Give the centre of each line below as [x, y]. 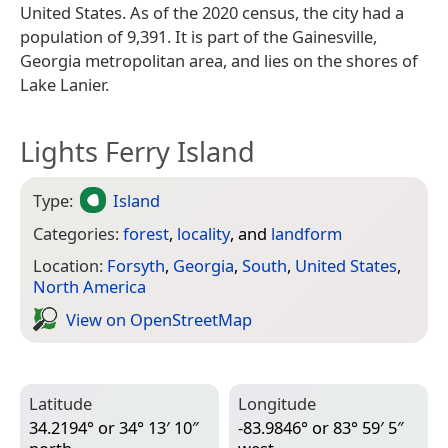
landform [306, 233]
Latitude [60, 404]
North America [89, 287]
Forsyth [136, 266]
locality [203, 233]
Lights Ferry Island [137, 151]
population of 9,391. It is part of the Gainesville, [198, 36]
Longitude [277, 404]
